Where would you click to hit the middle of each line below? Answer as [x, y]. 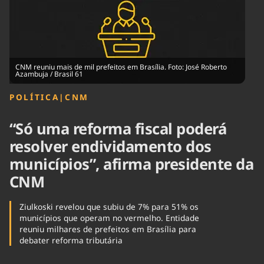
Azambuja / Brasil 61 [49, 74]
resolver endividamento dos [110, 147]
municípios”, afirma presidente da [132, 164]
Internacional [107, 19]
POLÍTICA [34, 97]
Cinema [23, 13]
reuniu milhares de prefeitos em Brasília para [108, 229]
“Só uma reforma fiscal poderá [118, 129]
